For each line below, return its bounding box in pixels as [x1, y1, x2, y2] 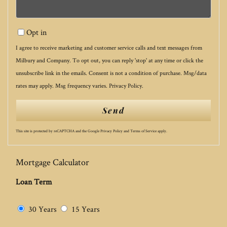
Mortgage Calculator [16, 156, 89, 168]
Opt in [26, 26, 47, 37]
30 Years [26, 203, 57, 214]
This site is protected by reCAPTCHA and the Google [16, 128, 100, 133]
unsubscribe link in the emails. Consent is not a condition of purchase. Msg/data [16, 68, 207, 77]
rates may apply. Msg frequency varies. [16, 81, 109, 89]
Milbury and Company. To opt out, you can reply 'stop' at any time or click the [16, 56, 203, 64]
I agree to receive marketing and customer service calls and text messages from [16, 43, 202, 51]
